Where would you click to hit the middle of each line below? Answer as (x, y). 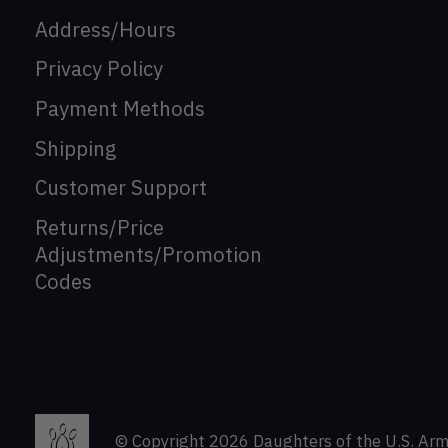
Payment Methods (120, 108)
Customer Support (121, 188)
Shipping (75, 148)
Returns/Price (99, 227)
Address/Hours (105, 29)
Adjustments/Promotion (148, 254)
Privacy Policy (99, 69)
